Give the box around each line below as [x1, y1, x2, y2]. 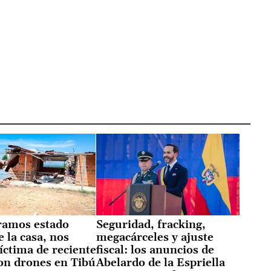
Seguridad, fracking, [96, 217, 206, 232]
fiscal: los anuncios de [96, 243, 214, 257]
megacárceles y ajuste [96, 230, 214, 244]
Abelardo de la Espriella [96, 255, 225, 270]
